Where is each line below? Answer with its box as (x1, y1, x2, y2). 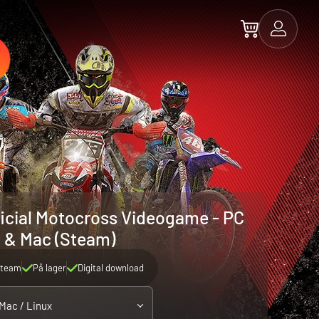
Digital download (77, 262, 144, 273)
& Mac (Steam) (4, 228, 115, 249)
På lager (32, 262, 66, 273)
